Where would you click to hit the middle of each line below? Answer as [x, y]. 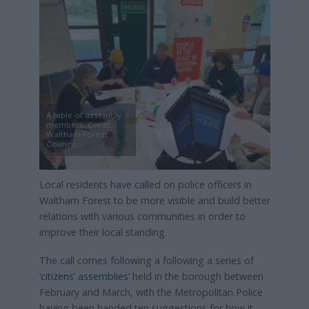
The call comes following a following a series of [146, 261]
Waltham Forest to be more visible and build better [154, 201]
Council [60, 144]
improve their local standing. [103, 232]
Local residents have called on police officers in [145, 185]
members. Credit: [79, 125]
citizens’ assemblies [84, 277]
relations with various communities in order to [142, 217]
